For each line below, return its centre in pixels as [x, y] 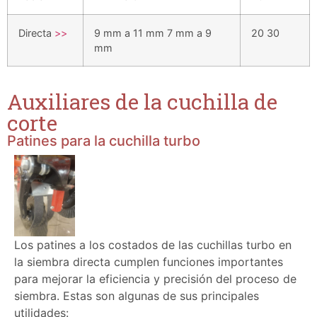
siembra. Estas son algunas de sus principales [137, 295]
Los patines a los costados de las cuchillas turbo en [153, 244]
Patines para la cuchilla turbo [104, 141]
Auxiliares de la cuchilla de [142, 102]
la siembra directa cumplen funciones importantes [149, 261]
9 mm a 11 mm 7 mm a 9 [153, 33]
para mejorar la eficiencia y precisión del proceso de [155, 278]
